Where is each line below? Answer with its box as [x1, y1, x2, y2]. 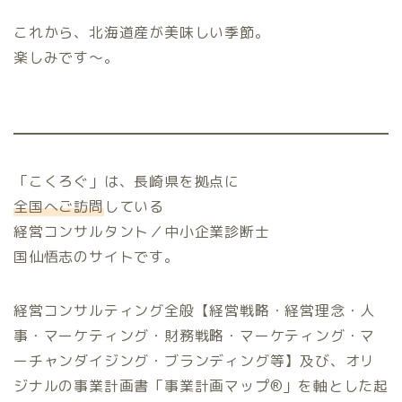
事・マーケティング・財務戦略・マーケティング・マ [13, 326, 376, 346]
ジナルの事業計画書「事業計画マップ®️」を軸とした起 [13, 376, 389, 397]
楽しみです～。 [13, 48, 119, 68]
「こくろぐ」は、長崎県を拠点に [13, 171, 240, 192]
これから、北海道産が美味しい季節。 [13, 22, 270, 43]
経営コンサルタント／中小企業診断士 [13, 222, 270, 242]
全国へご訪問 [13, 197, 104, 217]
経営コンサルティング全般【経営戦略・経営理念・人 [13, 301, 376, 321]
